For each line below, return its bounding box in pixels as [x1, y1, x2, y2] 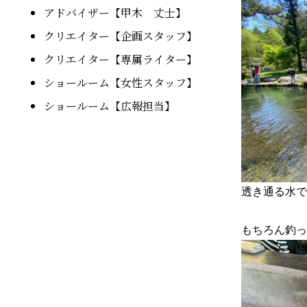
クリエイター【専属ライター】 [44, 51, 197, 68]
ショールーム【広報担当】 [44, 98, 175, 114]
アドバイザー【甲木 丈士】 [44, 5, 186, 21]
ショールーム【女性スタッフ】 [44, 75, 197, 91]
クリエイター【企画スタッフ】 [44, 28, 197, 45]
